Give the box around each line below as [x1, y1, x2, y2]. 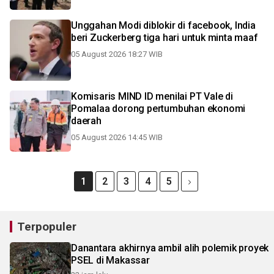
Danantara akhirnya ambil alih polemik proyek [71, 242, 269, 254]
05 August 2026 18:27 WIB [71, 50, 163, 59]
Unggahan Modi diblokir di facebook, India [71, 20, 256, 31]
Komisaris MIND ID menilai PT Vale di [71, 91, 233, 102]
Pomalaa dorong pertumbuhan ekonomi [71, 103, 246, 114]
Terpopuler [17, 220, 76, 234]
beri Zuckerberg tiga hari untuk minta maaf [71, 32, 258, 43]
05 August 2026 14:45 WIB [71, 133, 163, 142]
